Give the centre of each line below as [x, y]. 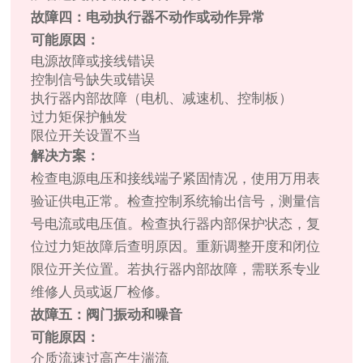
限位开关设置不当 [86, 136]
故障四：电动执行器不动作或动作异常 [148, 18]
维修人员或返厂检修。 [100, 293]
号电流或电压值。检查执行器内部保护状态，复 [176, 224]
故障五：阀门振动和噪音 [107, 315]
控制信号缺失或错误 [93, 80]
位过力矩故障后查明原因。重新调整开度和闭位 [176, 247]
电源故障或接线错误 [93, 62]
